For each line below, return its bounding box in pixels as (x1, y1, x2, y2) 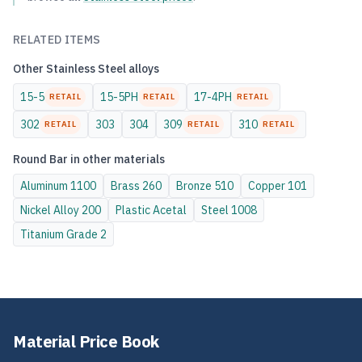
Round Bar (13, 152, 68, 166)
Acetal (153, 203, 187, 217)
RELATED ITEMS (13, 32, 101, 47)
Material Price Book (13, 330, 159, 352)
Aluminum (20, 179, 68, 193)
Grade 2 (66, 227, 107, 242)
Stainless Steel (46, 61, 126, 76)
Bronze (176, 179, 212, 193)
